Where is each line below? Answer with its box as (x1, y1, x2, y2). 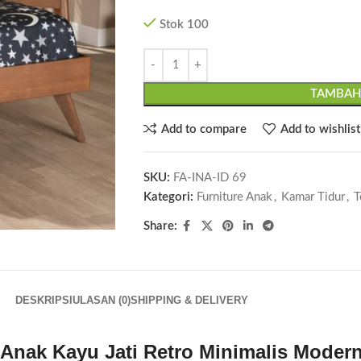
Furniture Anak (196, 191, 272, 203)
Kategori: (143, 191, 193, 203)
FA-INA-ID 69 (172, 172, 247, 184)
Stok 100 (159, 19, 209, 31)
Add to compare (160, 122, 247, 135)
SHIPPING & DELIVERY (130, 294, 248, 306)
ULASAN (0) (72, 294, 131, 306)
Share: (143, 220, 177, 232)
